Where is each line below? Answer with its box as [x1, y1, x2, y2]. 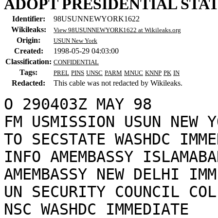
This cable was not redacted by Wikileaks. [54, 78, 182, 87]
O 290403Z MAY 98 [4, 95, 152, 113]
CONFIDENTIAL [54, 58, 99, 66]
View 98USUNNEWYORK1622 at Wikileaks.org [54, 26, 181, 34]
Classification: [5, 57, 52, 66]
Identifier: [12, 14, 45, 23]
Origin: [17, 36, 40, 44]
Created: [14, 46, 43, 55]
